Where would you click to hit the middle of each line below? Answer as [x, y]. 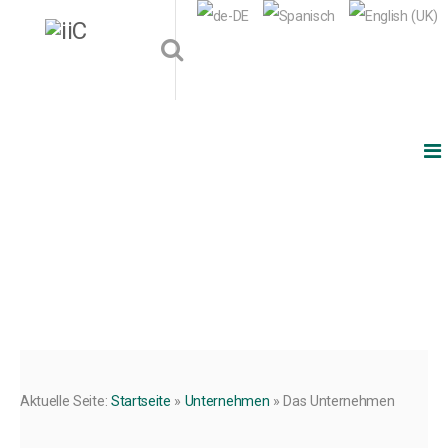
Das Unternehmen [339, 401]
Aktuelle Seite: [65, 401]
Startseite [140, 401]
